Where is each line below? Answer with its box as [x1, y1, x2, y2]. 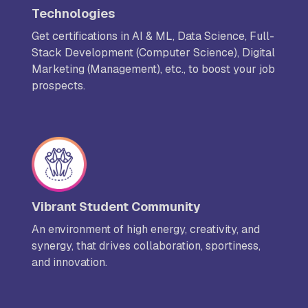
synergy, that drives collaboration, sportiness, [32, 239, 261, 254]
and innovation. [32, 255, 107, 270]
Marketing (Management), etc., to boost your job [32, 62, 275, 77]
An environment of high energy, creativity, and [32, 222, 260, 237]
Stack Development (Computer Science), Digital [32, 45, 275, 60]
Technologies [32, 5, 115, 22]
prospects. [32, 78, 85, 93]
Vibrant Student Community [32, 199, 201, 215]
